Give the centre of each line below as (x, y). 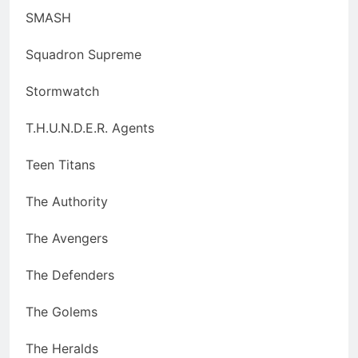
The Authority (67, 202)
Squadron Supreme (84, 55)
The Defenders (70, 275)
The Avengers (67, 239)
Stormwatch (62, 91)
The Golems (62, 312)
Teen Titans (60, 165)
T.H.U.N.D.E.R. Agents (90, 128)
